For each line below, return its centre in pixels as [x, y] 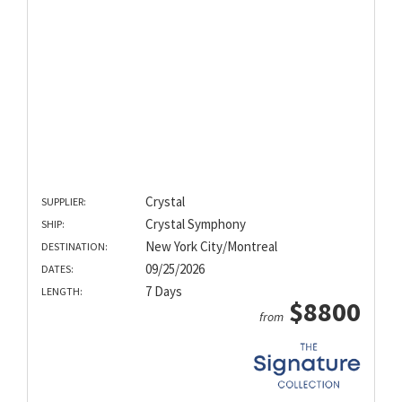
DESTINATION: [74, 247]
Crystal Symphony [195, 224]
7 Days [163, 292]
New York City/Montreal [211, 247]
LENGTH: [62, 292]
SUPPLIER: [64, 202]
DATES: [57, 269]
